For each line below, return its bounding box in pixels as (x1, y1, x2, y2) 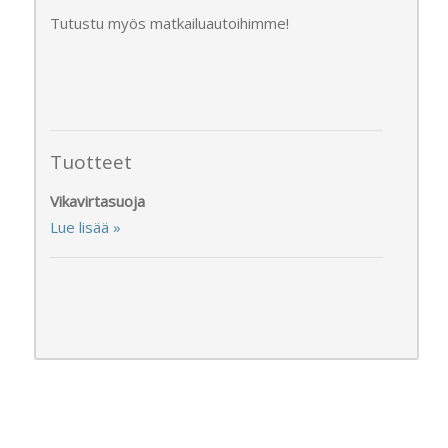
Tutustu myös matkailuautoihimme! (50, 12, 289, 33)
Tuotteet (50, 149, 132, 176)
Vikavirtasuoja (50, 190, 145, 211)
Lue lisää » (50, 216, 121, 237)
